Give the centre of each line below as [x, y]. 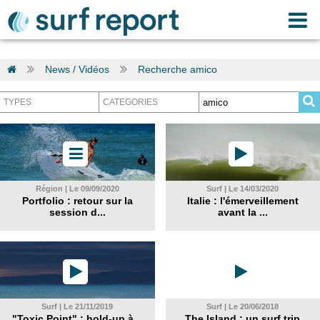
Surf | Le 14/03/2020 [243, 189]
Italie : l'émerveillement [242, 201]
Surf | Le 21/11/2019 [77, 306]
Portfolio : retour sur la [77, 201]
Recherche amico [177, 69]
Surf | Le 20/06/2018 [243, 306]
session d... [77, 212]
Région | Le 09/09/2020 [77, 189]
